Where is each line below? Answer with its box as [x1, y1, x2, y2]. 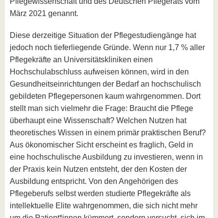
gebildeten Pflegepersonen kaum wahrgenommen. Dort [10, 92, 200, 100]
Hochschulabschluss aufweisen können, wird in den [10, 68, 189, 76]
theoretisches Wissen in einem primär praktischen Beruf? [10, 128, 206, 137]
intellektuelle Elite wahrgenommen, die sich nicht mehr [10, 201, 198, 210]
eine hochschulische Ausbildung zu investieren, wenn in [10, 153, 203, 161]
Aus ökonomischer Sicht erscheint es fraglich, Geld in [10, 141, 193, 149]
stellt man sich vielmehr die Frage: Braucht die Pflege [10, 104, 193, 112]
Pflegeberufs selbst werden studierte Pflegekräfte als [10, 189, 191, 198]
